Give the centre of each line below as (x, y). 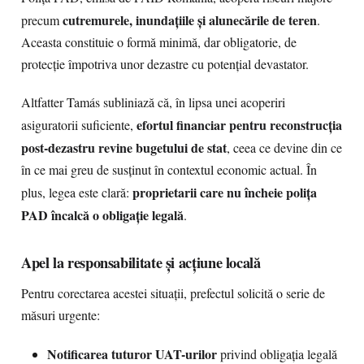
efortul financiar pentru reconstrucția (239, 125)
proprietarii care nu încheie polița (225, 192)
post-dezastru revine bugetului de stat (124, 147)
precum (42, 20)
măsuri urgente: (61, 315)
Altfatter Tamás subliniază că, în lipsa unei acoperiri (153, 102)
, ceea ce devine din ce (284, 148)
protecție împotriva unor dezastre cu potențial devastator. (165, 64)
